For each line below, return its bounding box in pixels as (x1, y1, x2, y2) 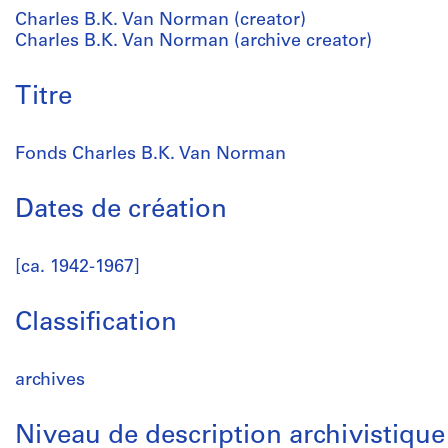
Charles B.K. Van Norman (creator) (15, 11, 306, 30)
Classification (15, 310, 177, 337)
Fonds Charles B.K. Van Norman (15, 145, 286, 164)
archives (15, 371, 85, 390)
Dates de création (15, 197, 227, 224)
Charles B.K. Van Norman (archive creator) (15, 32, 372, 51)
